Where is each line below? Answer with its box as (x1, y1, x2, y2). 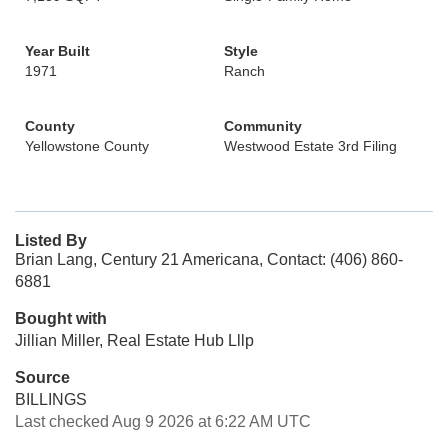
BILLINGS (15, 391, 87, 408)
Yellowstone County (25, 138, 149, 154)
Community (224, 118, 302, 134)
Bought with (15, 310, 107, 327)
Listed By (15, 232, 87, 249)
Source (15, 369, 70, 386)
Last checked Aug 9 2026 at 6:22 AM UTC (15, 413, 311, 430)
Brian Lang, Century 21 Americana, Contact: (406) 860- (15, 251, 403, 268)
